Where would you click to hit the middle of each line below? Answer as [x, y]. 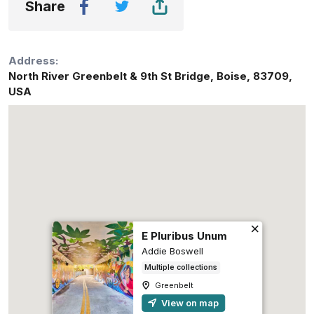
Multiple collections [181, 267]
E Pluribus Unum [185, 235]
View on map [189, 302]
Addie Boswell [173, 251]
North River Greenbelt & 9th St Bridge [109, 76]
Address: [33, 60]
